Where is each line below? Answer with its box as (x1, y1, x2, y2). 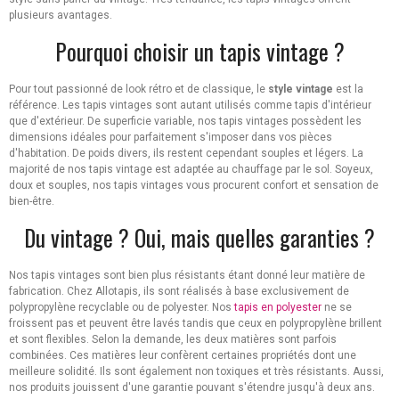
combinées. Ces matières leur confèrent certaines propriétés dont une (9, 349, 356, 362)
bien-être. (9, 195, 54, 208)
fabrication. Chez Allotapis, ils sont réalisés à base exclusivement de (9, 285, 349, 298)
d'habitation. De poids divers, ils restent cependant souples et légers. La (9, 147, 363, 160)
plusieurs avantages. (9, 9, 112, 22)
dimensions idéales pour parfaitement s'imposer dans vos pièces (9, 131, 332, 144)
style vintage (268, 83, 333, 96)
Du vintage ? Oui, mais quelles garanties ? (24, 221, 375, 255)
